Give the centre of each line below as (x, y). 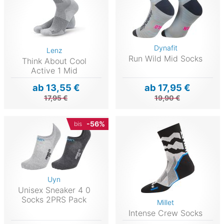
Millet (166, 202)
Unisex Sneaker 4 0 (54, 190)
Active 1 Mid (54, 70)
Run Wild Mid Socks (166, 58)
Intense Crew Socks (166, 213)
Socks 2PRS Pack (54, 199)
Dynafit (165, 47)
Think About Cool (54, 61)
